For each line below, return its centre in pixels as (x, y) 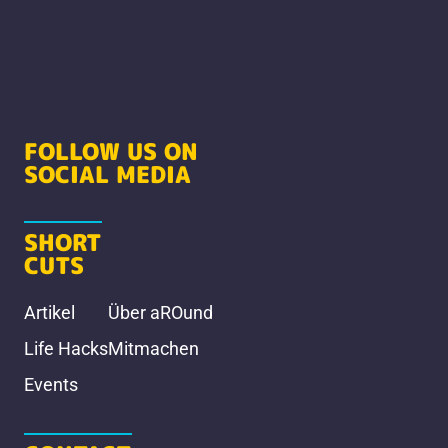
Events (51, 384)
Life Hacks (66, 348)
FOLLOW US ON (111, 150)
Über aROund (160, 312)
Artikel (49, 312)
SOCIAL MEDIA (107, 173)
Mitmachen (153, 348)
